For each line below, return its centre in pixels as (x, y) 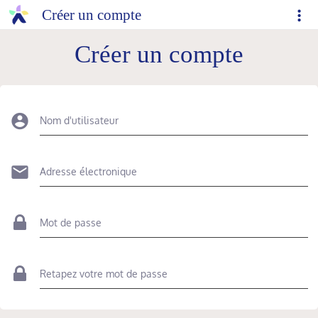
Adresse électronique (88, 171)
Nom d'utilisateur (79, 120)
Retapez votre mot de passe (104, 273)
